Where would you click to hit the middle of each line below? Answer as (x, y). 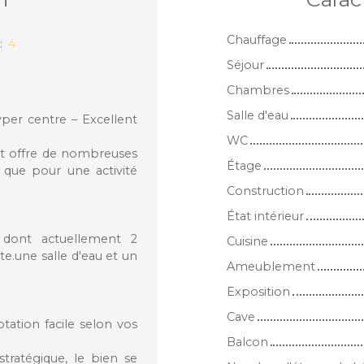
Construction (265, 191)
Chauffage (257, 39)
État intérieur (265, 216)
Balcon (247, 342)
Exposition (258, 291)
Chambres (258, 90)
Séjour (245, 65)
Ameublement (271, 266)
